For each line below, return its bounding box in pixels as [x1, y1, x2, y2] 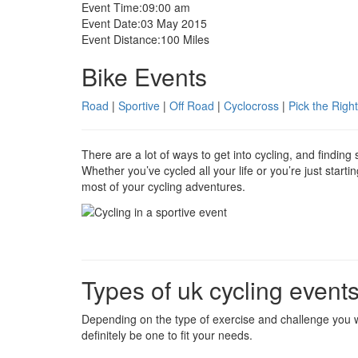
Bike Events [82, 59, 207, 93]
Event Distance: [82, 31, 161, 47]
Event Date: [82, 15, 141, 31]
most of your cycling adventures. [82, 178, 245, 194]
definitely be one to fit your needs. [82, 327, 253, 344]
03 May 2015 [141, 15, 207, 31]
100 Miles [161, 31, 209, 47]
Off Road [169, 97, 214, 113]
